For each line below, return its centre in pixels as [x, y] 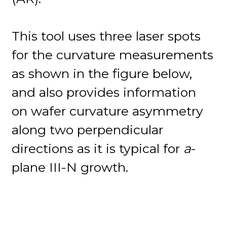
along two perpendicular [88, 129]
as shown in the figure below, [102, 73]
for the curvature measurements [113, 54]
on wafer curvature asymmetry [108, 111]
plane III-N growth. [70, 167]
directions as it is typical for [98, 148]
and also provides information [104, 92]
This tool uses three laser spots [106, 36]
